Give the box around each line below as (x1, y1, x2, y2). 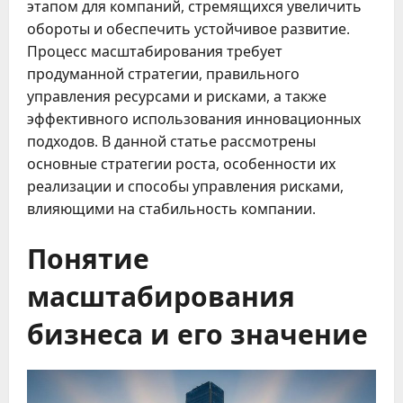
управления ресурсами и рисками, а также (27, 86, 327, 107)
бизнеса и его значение (27, 312, 368, 354)
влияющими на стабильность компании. (27, 199, 316, 219)
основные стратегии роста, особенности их (27, 154, 336, 175)
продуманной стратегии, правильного (27, 64, 300, 85)
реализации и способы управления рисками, (27, 176, 344, 197)
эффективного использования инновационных (27, 109, 361, 130)
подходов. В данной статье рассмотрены (27, 131, 316, 152)
